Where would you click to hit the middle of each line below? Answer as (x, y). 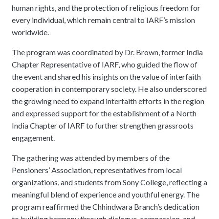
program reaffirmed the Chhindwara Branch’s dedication (106, 206)
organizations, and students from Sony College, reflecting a (109, 182)
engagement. (33, 137)
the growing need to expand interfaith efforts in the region (108, 101)
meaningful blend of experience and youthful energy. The (106, 194)
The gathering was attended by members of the (91, 157)
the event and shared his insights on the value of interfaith (106, 76)
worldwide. (30, 32)
